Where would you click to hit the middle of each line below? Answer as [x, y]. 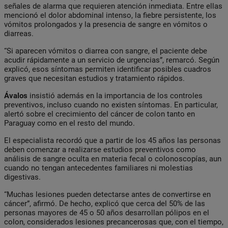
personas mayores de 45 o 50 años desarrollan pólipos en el [107, 212]
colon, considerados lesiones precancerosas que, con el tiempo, [114, 222]
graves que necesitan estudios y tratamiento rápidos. [94, 78]
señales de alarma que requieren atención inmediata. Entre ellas [113, 6]
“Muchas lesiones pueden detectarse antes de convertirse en [107, 194]
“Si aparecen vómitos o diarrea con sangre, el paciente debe [106, 51]
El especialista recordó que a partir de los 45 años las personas [112, 140]
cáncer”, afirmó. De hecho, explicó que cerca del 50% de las [105, 203]
